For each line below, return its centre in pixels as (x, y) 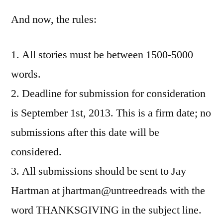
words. (26, 74)
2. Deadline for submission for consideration (108, 93)
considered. (36, 152)
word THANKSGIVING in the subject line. (106, 210)
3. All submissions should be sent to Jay (99, 171)
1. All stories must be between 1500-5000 (102, 55)
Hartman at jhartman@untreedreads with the (108, 190)
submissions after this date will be (85, 132)
